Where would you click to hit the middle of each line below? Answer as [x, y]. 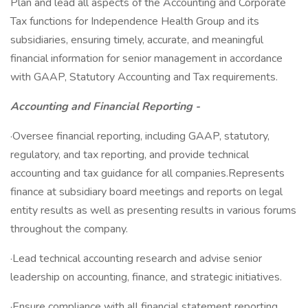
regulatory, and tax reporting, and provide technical [130, 155]
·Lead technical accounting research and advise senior [136, 258]
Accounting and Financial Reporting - [105, 107]
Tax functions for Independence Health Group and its [135, 21]
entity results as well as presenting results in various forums [153, 210]
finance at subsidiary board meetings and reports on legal [146, 192]
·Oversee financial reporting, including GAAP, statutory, [140, 136]
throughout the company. [69, 229]
